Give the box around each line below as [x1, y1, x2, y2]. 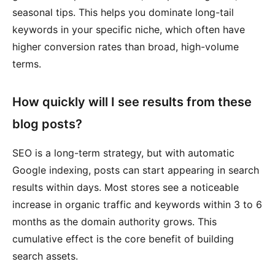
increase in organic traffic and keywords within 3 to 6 [12, 198, 262, 211]
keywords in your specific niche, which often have [12, 23, 245, 36]
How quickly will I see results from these [12, 95, 252, 109]
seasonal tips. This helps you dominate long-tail [12, 6, 234, 18]
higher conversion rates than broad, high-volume [12, 41, 239, 53]
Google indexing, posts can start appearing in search [12, 164, 259, 176]
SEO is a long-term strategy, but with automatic [12, 147, 234, 159]
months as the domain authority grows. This [12, 215, 217, 228]
